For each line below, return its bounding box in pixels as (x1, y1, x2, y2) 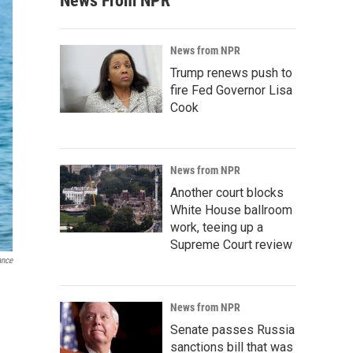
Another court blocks (170, 185, 284, 200)
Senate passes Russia (170, 322, 295, 337)
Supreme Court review (170, 237, 292, 252)
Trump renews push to (170, 65, 292, 80)
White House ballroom (170, 203, 292, 217)
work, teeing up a (170, 220, 263, 235)
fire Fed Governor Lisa (170, 83, 292, 98)
